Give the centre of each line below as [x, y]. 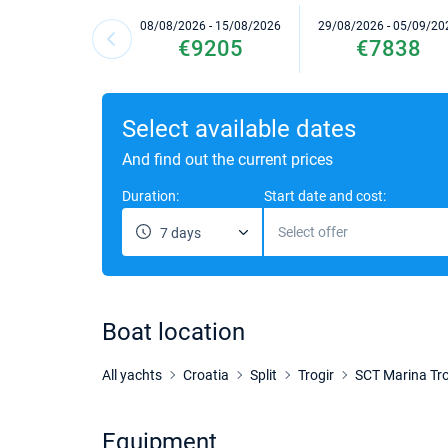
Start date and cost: [325, 196]
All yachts [132, 375]
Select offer [313, 232]
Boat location [173, 332]
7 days [180, 233]
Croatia [206, 375]
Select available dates [239, 129]
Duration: [150, 196]
